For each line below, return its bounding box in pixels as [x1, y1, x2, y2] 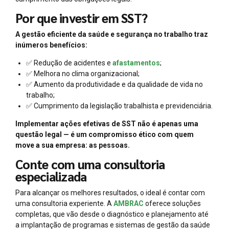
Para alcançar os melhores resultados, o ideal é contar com [15, 189, 205, 197]
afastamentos [112, 59, 160, 67]
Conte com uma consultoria [15, 156, 165, 173]
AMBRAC [113, 199, 144, 208]
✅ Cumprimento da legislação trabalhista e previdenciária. [26, 102, 213, 110]
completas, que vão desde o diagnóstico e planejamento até [15, 210, 209, 219]
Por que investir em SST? [15, 10, 148, 27]
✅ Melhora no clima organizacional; [26, 70, 140, 78]
